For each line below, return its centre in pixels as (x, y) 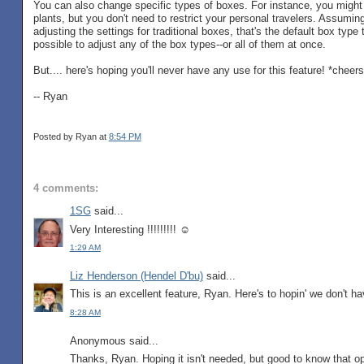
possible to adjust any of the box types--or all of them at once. (179, 45)
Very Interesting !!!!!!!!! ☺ (130, 229)
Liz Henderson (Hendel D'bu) (136, 275)
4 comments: (65, 188)
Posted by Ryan (66, 136)
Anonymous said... (114, 340)
